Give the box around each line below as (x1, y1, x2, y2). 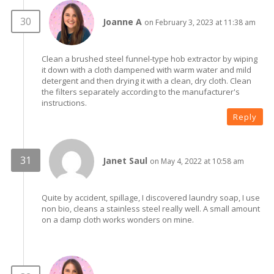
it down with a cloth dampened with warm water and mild (42, 64, 251, 75)
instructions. (42, 97, 87, 108)
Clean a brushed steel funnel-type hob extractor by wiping (42, 53, 257, 64)
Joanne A (103, 15, 142, 28)
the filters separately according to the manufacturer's (42, 86, 240, 97)
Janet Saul (103, 154, 147, 166)
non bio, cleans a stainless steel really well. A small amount (42, 202, 260, 214)
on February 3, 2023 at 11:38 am (144, 17, 256, 28)
